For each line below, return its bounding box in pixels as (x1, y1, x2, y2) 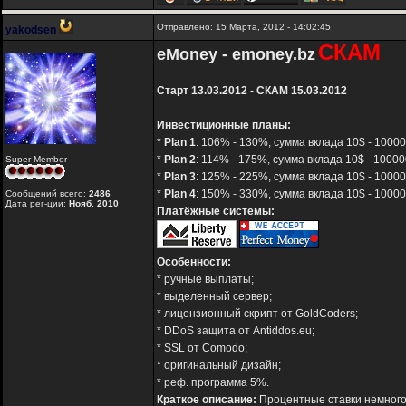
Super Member (5, 154, 67, 165)
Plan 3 (164, 170, 196, 184)
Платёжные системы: (157, 205, 275, 218)
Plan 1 (164, 136, 196, 150)
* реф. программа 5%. (157, 376, 269, 390)
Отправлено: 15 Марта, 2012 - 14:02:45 (157, 22, 331, 33)
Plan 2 (164, 153, 196, 167)
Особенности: (157, 256, 231, 269)
